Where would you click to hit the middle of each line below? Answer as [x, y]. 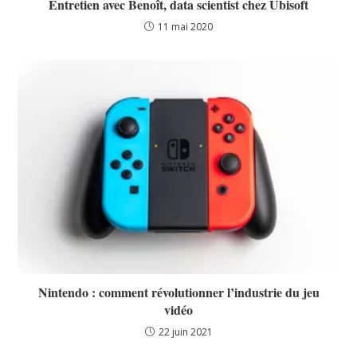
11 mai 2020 [185, 27]
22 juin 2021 [185, 331]
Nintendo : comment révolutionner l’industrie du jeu [178, 292]
